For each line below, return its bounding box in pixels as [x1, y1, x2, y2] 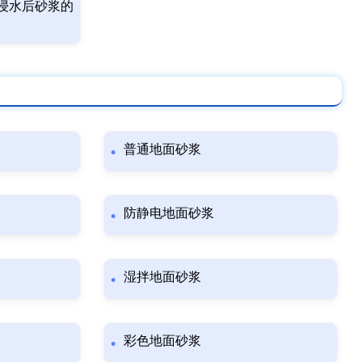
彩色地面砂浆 [124, 333, 201, 347]
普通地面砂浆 [124, 141, 201, 156]
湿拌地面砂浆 [124, 269, 201, 284]
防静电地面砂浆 [124, 205, 214, 220]
